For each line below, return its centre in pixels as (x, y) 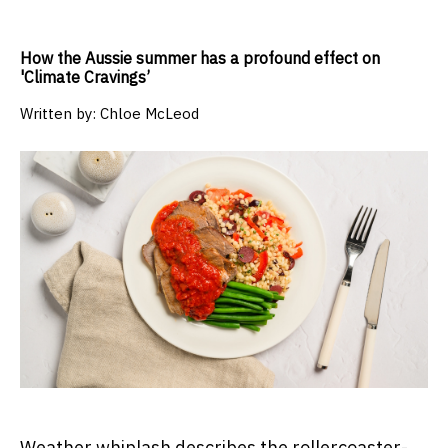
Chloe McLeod (149, 114)
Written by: (60, 114)
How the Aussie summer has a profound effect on (200, 58)
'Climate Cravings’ (85, 77)
